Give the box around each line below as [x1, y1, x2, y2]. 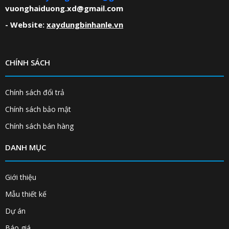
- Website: [5, 19, 47, 30]
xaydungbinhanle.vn [47, 19, 123, 30]
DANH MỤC [5, 142, 46, 153]
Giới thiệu [5, 172, 36, 182]
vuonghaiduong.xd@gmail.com [5, 3, 123, 14]
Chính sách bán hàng [5, 121, 74, 131]
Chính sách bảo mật [5, 104, 71, 114]
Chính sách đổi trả [5, 87, 64, 98]
